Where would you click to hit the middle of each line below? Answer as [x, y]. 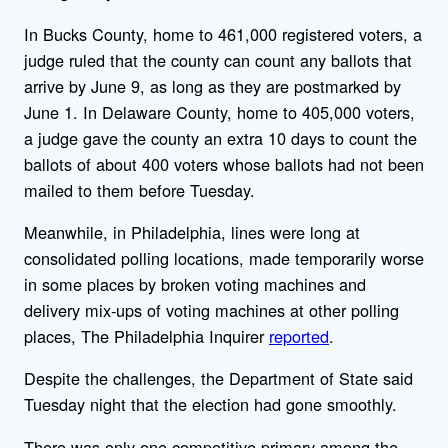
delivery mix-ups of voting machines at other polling [211, 310]
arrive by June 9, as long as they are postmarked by [212, 85]
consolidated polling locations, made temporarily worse [224, 258]
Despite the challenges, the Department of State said [218, 378]
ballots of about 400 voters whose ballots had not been [224, 163]
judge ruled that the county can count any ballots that [218, 59]
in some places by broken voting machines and [195, 284]
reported [299, 336]
